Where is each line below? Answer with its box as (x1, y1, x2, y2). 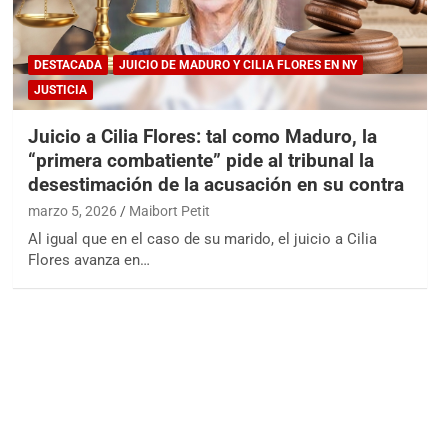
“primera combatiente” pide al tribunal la (27, 149, 374, 173)
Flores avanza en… (27, 251, 150, 270)
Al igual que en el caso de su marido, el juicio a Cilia (27, 230, 377, 249)
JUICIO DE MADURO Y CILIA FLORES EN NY (118, 58, 357, 73)
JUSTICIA (33, 83, 87, 98)
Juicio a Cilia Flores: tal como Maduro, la (27, 125, 377, 149)
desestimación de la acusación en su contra (27, 173, 404, 197)
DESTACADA (33, 58, 102, 73)
